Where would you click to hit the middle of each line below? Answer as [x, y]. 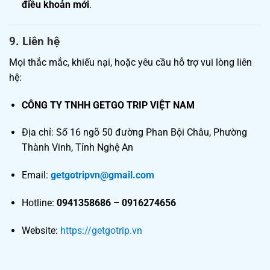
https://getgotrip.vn [101, 230]
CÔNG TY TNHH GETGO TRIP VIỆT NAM [108, 105]
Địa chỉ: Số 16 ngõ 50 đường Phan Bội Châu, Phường [134, 133]
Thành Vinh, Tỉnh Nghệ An [77, 148]
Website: [41, 230]
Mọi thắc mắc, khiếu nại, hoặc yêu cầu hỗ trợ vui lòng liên [130, 62]
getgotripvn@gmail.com [102, 175]
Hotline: [39, 203]
